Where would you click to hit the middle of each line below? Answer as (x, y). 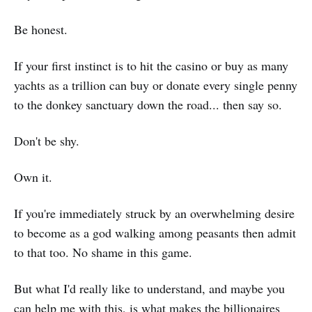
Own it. (33, 177)
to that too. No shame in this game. (103, 252)
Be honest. (41, 30)
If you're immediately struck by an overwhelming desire (154, 213)
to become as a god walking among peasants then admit (155, 233)
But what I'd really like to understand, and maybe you (149, 289)
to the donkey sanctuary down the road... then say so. (148, 105)
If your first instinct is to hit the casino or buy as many (151, 66)
